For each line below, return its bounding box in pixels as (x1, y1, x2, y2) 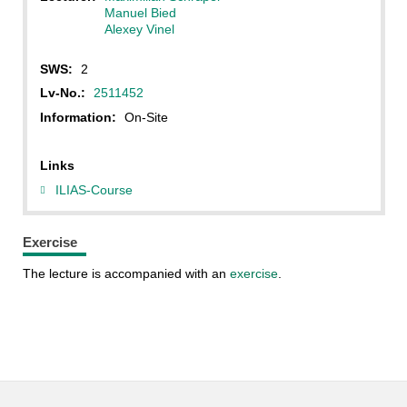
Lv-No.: (39, 85, 85, 101)
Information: (39, 109, 116, 124)
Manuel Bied (104, 5, 176, 20)
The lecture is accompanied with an (22, 266, 230, 282)
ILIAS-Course (55, 183, 133, 198)
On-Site (124, 109, 168, 124)
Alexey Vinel (104, 21, 174, 36)
